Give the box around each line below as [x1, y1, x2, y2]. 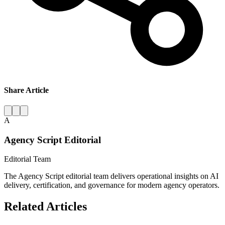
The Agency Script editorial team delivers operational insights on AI [4, 172, 218, 181]
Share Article [4, 85, 49, 94]
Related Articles [4, 200, 87, 213]
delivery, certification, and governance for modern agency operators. [4, 181, 219, 190]
